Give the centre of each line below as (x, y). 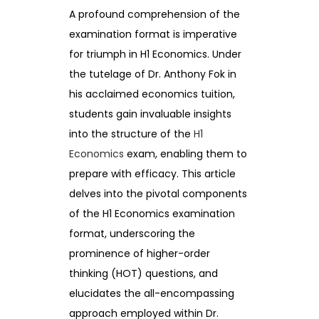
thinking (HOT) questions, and (143, 273)
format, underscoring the (132, 233)
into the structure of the (131, 134)
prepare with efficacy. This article (152, 173)
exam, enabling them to (185, 153)
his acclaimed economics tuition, (152, 94)
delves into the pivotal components (158, 193)
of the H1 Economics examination (152, 213)
